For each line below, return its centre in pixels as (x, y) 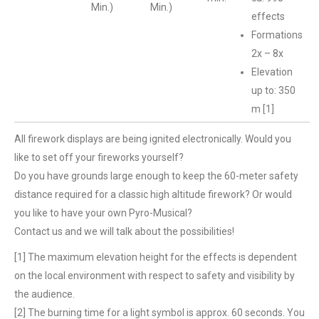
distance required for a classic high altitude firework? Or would (153, 194)
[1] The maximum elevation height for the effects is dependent (156, 257)
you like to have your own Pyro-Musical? (103, 213)
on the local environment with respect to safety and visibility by (155, 276)
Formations (277, 35)
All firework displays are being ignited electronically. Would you (153, 139)
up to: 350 (273, 90)
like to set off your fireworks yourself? (99, 157)
